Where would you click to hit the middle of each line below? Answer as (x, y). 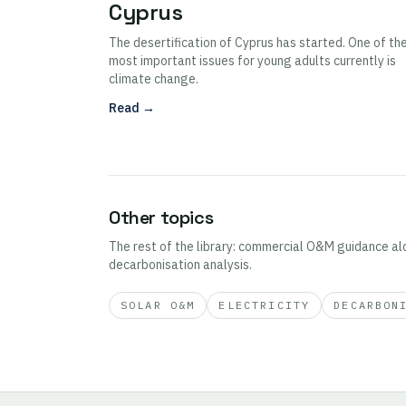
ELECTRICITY (265, 304)
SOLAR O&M (158, 304)
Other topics (161, 217)
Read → (132, 107)
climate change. (154, 78)
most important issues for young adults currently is (252, 60)
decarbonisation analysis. (180, 264)
